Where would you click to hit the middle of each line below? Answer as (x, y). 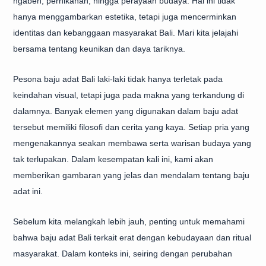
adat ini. (28, 191)
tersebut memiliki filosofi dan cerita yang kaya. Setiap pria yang (131, 127)
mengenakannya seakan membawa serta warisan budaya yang (132, 143)
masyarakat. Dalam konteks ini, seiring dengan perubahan (123, 254)
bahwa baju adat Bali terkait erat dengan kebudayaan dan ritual (132, 237)
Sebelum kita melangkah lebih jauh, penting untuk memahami (129, 221)
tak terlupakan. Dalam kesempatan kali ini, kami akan (113, 159)
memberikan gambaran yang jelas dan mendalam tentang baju (131, 175)
